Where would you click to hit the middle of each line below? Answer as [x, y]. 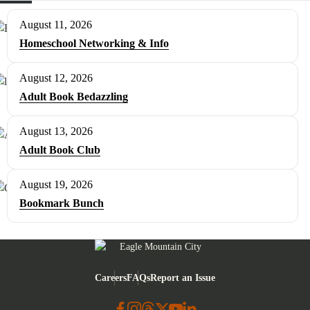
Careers [111, 277]
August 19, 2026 [56, 184]
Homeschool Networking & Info [94, 43]
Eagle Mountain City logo [145, 261]
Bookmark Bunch [62, 203]
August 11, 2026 [56, 24]
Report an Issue [183, 277]
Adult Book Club [60, 149]
